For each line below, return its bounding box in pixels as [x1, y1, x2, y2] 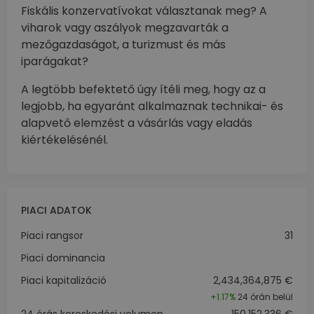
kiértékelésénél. [21, 132, 108, 148]
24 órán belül [235, 291, 293, 303]
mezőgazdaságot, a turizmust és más [21, 36, 226, 53]
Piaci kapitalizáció [21, 273, 107, 287]
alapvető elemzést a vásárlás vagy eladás [21, 115, 252, 131]
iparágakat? [21, 53, 88, 69]
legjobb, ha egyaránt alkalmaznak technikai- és [21, 98, 283, 114]
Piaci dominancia [21, 251, 105, 265]
